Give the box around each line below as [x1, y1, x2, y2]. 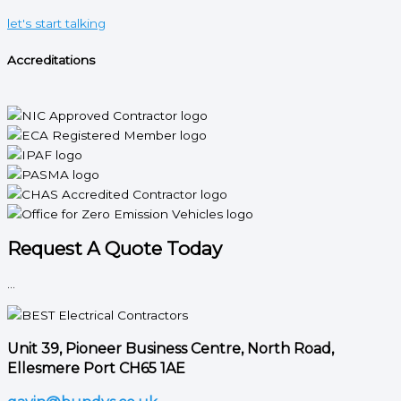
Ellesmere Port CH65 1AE [7, 360, 185, 378]
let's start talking [7, 16, 106, 31]
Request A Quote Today [7, 236, 222, 260]
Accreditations [7, 52, 95, 67]
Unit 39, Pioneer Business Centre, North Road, [7, 340, 334, 358]
